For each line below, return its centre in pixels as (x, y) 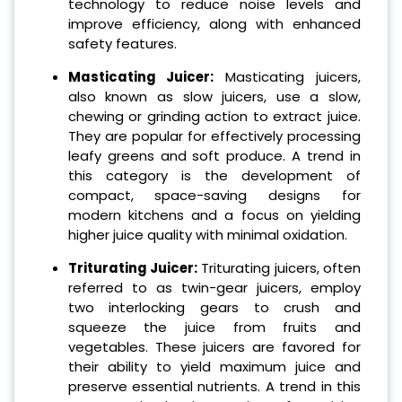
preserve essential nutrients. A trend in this (214, 386)
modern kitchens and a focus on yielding (214, 215)
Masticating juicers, (287, 77)
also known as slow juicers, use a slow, (214, 97)
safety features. (122, 44)
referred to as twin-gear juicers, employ (214, 287)
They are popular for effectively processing (214, 136)
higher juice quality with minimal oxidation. (207, 235)
